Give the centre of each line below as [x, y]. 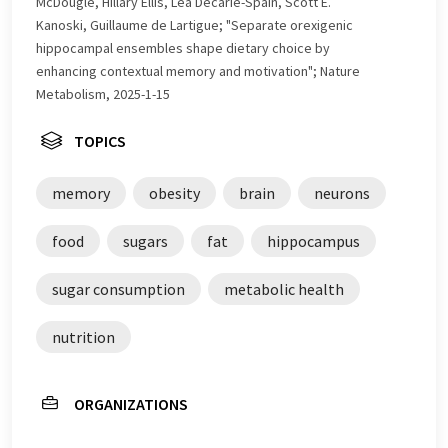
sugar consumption [118, 288]
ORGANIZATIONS [131, 403]
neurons [342, 192]
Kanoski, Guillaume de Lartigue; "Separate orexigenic [194, 24]
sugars [145, 240]
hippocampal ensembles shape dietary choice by [183, 47]
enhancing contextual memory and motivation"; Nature [198, 70]
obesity [174, 192]
